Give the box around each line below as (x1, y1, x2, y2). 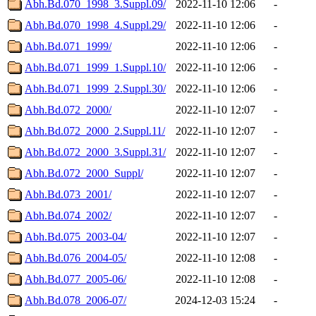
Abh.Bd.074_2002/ (25, 209, 111, 221)
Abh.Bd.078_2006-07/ (25, 293, 126, 306)
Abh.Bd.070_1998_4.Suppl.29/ (25, 18, 166, 31)
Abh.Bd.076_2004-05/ (25, 251, 126, 264)
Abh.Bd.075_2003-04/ (25, 230, 126, 243)
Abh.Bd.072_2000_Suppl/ (25, 166, 143, 179)
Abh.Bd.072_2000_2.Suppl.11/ (25, 124, 165, 137)
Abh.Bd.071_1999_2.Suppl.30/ (25, 82, 166, 95)
